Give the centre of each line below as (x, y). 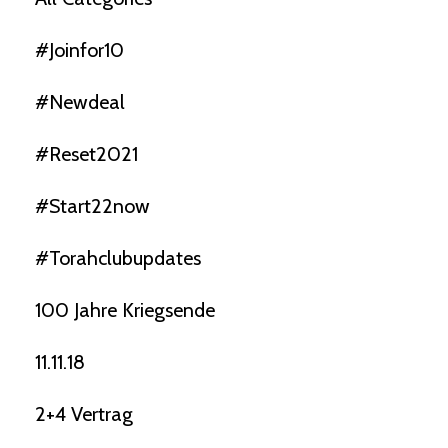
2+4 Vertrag (84, 414)
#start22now (92, 206)
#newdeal (80, 102)
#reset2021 (86, 154)
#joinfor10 (79, 50)
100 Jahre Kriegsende (125, 310)
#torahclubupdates (118, 258)
